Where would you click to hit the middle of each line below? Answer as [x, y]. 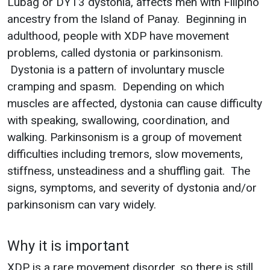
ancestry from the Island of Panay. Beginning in [127, 19]
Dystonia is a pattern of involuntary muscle [116, 69]
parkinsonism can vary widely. [82, 204]
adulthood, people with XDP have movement [118, 36]
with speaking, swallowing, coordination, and [118, 120]
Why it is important [68, 246]
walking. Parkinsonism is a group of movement [124, 137]
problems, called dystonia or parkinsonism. [115, 52]
